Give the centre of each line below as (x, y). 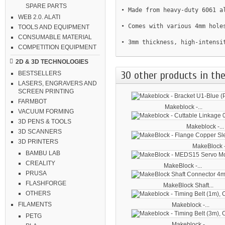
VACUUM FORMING (46, 111)
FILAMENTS (35, 204)
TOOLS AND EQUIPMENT (54, 27)
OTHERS (38, 193)
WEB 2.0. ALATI (39, 17)
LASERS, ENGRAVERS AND (58, 83)
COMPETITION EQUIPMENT (57, 47)
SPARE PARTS (46, 6)
